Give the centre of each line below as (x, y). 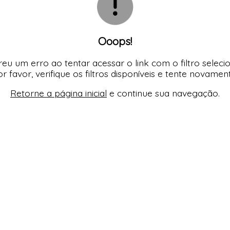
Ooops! (115, 41)
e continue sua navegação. (163, 93)
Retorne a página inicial (59, 93)
